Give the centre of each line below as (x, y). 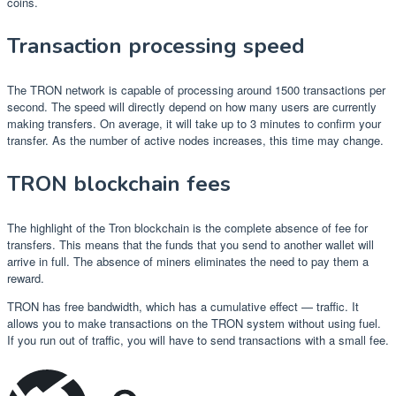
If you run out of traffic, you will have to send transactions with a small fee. (198, 340)
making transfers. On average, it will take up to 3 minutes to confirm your (194, 124)
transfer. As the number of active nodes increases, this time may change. (195, 141)
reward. (26, 278)
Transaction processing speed (156, 46)
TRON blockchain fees (119, 184)
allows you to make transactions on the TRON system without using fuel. (194, 324)
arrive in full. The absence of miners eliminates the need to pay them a (188, 262)
